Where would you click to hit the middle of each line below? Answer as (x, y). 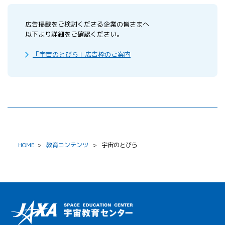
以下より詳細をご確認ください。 (74, 34)
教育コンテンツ (68, 145)
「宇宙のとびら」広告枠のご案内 (82, 54)
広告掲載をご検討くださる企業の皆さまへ (87, 24)
